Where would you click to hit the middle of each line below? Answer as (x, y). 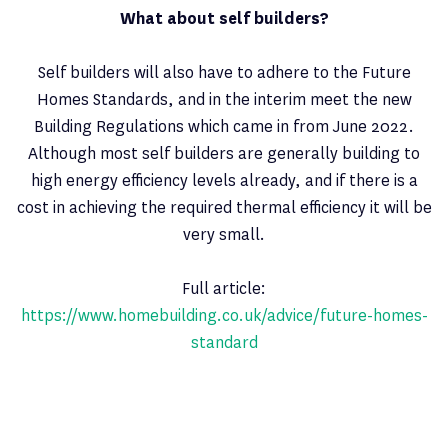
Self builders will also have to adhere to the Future (224, 72)
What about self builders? (224, 18)
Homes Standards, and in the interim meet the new (224, 99)
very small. (224, 234)
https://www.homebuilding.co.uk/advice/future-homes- (224, 315)
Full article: (224, 288)
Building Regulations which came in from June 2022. (224, 126)
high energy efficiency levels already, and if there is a (224, 180)
